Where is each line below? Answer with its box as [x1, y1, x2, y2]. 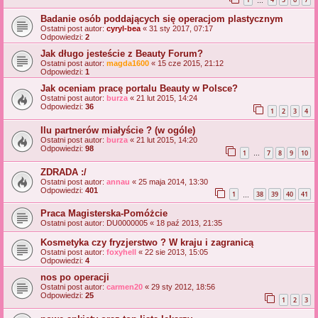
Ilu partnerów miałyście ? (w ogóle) [40, 124, 195, 136]
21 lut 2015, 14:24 [136, 94, 197, 103]
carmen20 [106, 283, 143, 292]
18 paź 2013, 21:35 [156, 219, 222, 228]
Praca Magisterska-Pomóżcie [40, 208, 168, 219]
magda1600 [106, 59, 149, 68]
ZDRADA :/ [40, 166, 87, 177]
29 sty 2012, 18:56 [151, 283, 215, 292]
